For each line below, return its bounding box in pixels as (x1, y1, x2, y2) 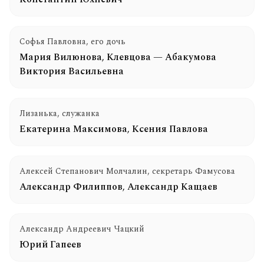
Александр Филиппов (19, 180, 123, 194)
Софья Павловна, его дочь (19, 35, 126, 48)
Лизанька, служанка (19, 107, 100, 120)
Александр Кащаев (127, 180, 217, 194)
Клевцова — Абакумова (107, 50, 216, 64)
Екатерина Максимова (19, 122, 127, 136)
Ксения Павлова (132, 122, 208, 136)
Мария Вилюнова (19, 50, 102, 64)
